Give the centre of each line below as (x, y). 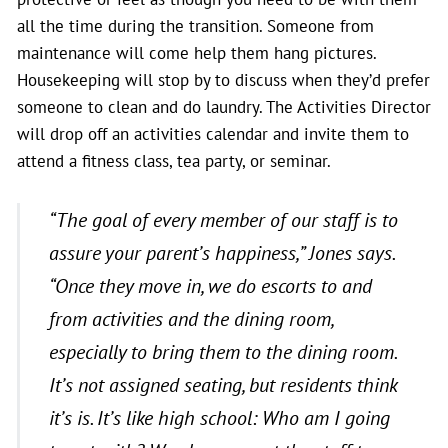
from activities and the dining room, (190, 319)
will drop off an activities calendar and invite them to (213, 134)
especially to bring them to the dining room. (222, 352)
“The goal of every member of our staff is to (223, 220)
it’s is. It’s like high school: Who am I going (219, 418)
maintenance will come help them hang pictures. (196, 53)
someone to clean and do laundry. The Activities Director (224, 107)
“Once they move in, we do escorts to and (210, 286)
